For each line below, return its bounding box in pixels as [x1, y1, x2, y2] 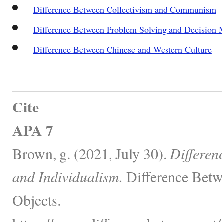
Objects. [12, 189, 61, 210]
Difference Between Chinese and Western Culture [33, 43, 212, 55]
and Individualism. [12, 166, 123, 186]
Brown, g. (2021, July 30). [12, 143, 170, 163]
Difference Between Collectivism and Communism [33, 3, 216, 15]
